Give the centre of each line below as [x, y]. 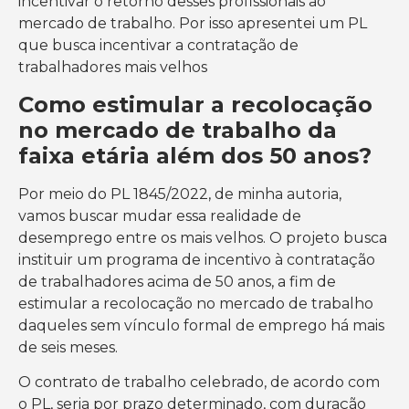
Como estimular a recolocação [195, 104]
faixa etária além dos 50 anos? [195, 155]
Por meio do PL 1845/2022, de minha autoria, [180, 194]
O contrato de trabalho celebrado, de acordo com [199, 383]
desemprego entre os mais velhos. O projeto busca [203, 237]
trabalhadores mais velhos [113, 68]
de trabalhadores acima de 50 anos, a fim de [177, 281]
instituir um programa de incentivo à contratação [197, 259]
